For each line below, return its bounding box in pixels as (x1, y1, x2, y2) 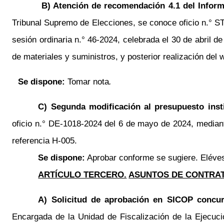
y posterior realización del (118, 51, 220, 61)
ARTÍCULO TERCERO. (38, 169, 127, 179)
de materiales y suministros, (12, 51, 118, 61)
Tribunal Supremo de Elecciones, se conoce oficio (12, 17, 201, 27)
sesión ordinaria (12, 34, 75, 44)
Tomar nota (67, 76, 109, 86)
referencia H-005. (12, 135, 77, 145)
